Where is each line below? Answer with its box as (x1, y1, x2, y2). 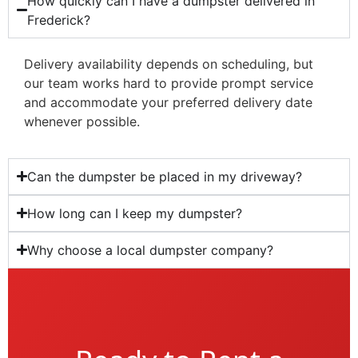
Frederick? (27, 11, 91, 28)
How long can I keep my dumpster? (27, 205, 243, 221)
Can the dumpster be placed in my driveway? (27, 168, 303, 185)
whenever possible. (24, 113, 140, 129)
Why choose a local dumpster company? (27, 241, 274, 258)
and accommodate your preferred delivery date (24, 93, 312, 110)
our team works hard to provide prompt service (24, 74, 313, 91)
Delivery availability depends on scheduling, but (24, 55, 313, 72)
